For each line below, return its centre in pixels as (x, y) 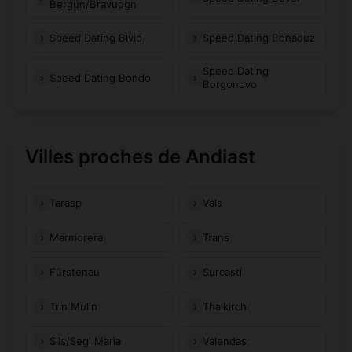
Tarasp (66, 202)
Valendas (225, 341)
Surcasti (222, 271)
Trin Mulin (73, 306)
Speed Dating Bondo (100, 77)
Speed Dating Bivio (96, 37)
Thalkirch (225, 306)
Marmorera (76, 237)
